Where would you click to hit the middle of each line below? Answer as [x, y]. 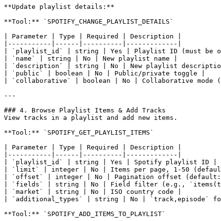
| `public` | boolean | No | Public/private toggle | [105, 73]
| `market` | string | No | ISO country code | [93, 191]
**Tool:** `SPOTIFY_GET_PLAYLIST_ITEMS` [79, 132]
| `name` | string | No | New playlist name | [91, 58]
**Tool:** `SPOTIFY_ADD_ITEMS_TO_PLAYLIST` [85, 214]
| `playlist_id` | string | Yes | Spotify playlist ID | [110, 162]
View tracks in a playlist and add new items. [91, 117]
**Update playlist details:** [59, 6]
